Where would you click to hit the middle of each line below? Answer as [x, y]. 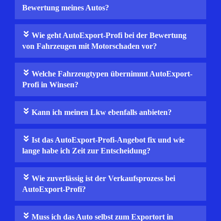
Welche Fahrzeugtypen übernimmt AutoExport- [112, 74]
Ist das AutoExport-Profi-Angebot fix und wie [108, 140]
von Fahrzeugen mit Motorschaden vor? [90, 46]
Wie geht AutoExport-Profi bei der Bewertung [109, 35]
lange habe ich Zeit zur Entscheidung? [86, 150]
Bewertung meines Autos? [66, 7]
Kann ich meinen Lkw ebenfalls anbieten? [102, 112]
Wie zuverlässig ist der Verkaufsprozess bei [104, 178]
